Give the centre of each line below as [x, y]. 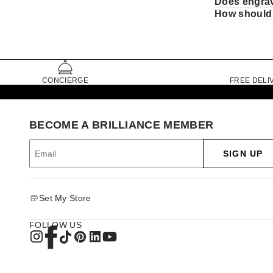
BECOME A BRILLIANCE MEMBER [122, 125]
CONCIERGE [65, 80]
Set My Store [65, 198]
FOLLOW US [55, 225]
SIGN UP [243, 153]
